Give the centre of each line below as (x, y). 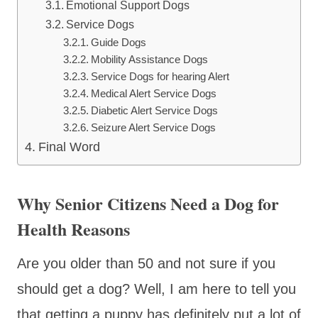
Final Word (69, 147)
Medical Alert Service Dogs (154, 93)
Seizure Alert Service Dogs (154, 127)
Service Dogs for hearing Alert (160, 76)
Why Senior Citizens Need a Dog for (148, 203)
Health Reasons (73, 229)
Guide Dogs (119, 42)
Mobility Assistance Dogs (150, 59)
